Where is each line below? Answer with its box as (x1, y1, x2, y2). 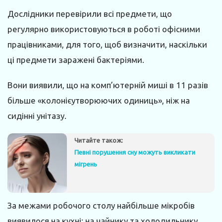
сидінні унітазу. (7, 111, 66, 120)
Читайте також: (74, 137, 123, 144)
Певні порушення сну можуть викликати (74, 148, 195, 156)
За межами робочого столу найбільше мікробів (7, 200, 195, 210)
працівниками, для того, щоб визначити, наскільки (7, 39, 207, 49)
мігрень (74, 160, 97, 167)
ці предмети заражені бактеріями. (7, 55, 144, 64)
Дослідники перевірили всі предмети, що (7, 8, 172, 18)
